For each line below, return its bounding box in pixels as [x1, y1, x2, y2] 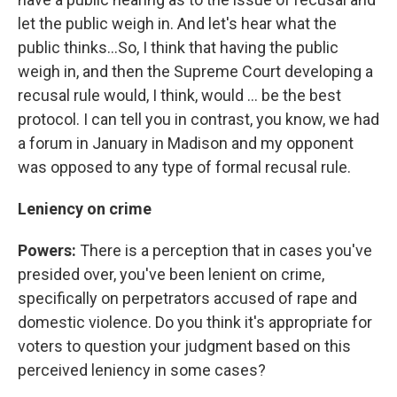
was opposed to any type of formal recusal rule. [18, 158, 351, 176]
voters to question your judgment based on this [18, 337, 351, 355]
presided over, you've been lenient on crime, [18, 265, 324, 284]
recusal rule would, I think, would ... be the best [18, 86, 341, 105]
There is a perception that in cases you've [76, 241, 372, 260]
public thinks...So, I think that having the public [18, 38, 339, 57]
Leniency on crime [18, 199, 152, 218]
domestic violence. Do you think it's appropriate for [18, 313, 372, 331]
